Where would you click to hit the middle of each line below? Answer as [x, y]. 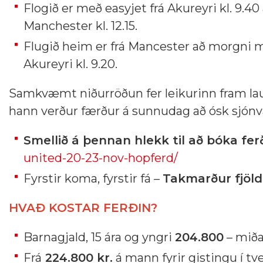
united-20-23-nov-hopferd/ [101, 158]
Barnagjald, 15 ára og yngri [99, 237]
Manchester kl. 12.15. [80, 26]
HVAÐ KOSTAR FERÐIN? [83, 208]
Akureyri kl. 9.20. [70, 64]
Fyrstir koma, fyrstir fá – [93, 178]
